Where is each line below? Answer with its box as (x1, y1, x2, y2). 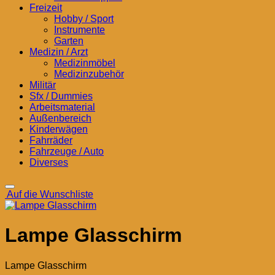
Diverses (29, 157, 68, 168)
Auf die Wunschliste (7, 189, 93, 199)
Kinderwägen (29, 124, 88, 134)
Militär (29, 80, 56, 90)
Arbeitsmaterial (29, 102, 95, 112)
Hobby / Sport (54, 14, 114, 24)
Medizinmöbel (54, 58, 115, 68)
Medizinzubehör (54, 69, 124, 79)
